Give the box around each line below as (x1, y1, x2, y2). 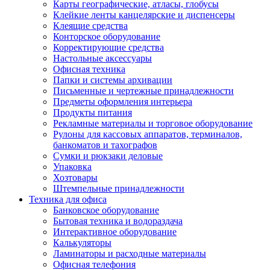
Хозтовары (53, 172, 98, 183)
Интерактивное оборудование (53, 227, 177, 237)
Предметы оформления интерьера (53, 96, 192, 107)
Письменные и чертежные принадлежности (53, 86, 234, 96)
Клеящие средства (53, 20, 128, 31)
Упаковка (53, 162, 92, 172)
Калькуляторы (53, 237, 111, 248)
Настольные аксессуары (53, 53, 152, 63)
